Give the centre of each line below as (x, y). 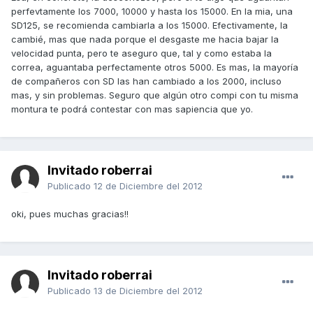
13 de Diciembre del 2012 (148, 291)
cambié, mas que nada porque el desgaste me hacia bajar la (145, 39)
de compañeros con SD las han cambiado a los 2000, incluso (146, 81)
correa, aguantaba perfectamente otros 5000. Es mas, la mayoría (155, 67)
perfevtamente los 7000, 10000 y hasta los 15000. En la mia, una (152, 12)
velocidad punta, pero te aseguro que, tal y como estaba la (141, 53)
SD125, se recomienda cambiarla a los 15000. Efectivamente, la (150, 26)
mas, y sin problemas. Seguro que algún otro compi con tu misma (155, 95)
